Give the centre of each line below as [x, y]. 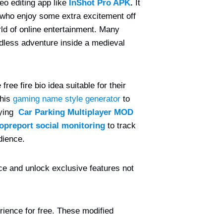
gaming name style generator [67, 99]
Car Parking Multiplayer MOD [76, 112]
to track [120, 126]
